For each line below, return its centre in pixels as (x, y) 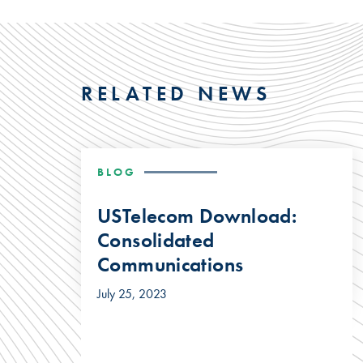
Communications (171, 264)
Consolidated (156, 240)
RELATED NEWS (176, 93)
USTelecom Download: (197, 216)
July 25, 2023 (132, 293)
